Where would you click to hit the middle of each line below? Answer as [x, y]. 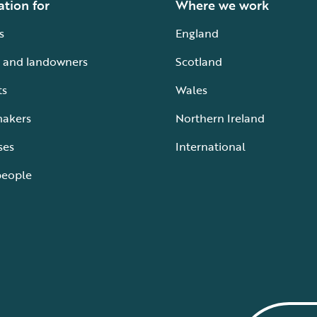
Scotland [199, 62]
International [211, 147]
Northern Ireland [220, 119]
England [197, 34]
